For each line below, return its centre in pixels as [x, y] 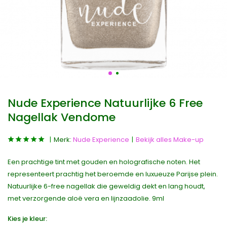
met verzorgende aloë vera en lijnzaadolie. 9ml [86, 198]
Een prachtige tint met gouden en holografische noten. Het [104, 162]
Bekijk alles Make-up [170, 140]
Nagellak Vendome [62, 117]
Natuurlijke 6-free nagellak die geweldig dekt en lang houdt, [106, 186]
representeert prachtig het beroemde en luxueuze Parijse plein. [113, 174]
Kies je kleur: [27, 219]
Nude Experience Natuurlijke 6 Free [105, 103]
